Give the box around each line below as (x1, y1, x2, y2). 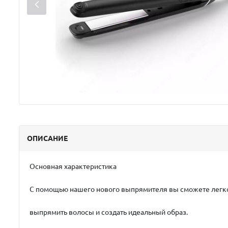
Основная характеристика (30, 162, 117, 170)
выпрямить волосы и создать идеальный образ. (30, 208, 189, 216)
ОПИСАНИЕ (27, 134, 68, 142)
